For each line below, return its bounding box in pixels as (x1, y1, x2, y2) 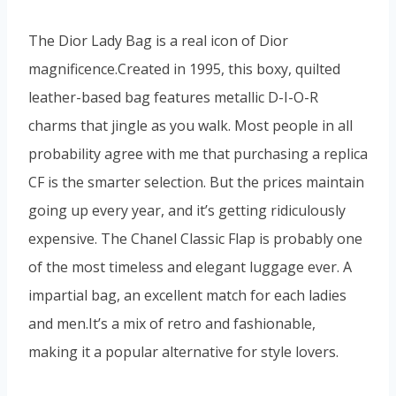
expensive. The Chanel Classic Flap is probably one (28, 228, 362, 248)
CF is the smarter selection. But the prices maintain (28, 171, 364, 192)
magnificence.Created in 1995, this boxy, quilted (28, 58, 340, 79)
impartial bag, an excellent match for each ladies (28, 285, 346, 305)
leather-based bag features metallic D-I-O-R (28, 87, 318, 107)
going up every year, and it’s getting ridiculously (28, 200, 346, 220)
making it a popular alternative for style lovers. (28, 341, 339, 362)
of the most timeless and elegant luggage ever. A (28, 256, 352, 277)
